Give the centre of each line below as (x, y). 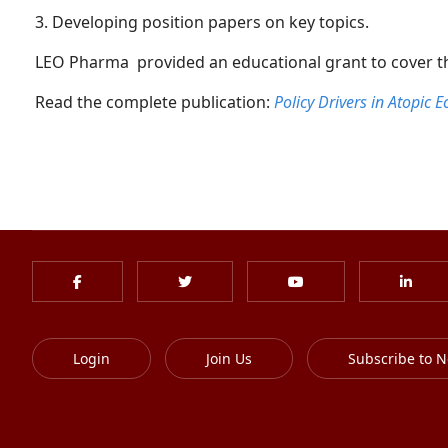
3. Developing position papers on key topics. (202, 22)
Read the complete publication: (154, 102)
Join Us (229, 358)
